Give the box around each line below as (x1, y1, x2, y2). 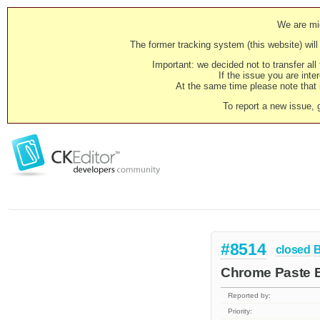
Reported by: (228, 291, 271, 300)
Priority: (228, 307, 253, 316)
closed (275, 243, 311, 256)
